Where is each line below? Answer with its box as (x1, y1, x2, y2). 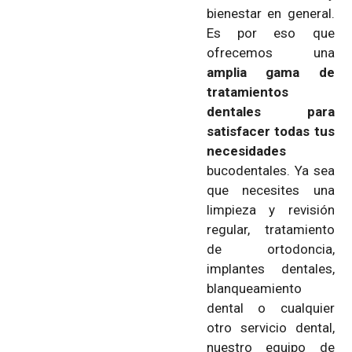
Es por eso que (207, 25, 335, 42)
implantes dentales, (207, 261, 335, 277)
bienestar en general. (207, 5, 335, 22)
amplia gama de (207, 64, 335, 81)
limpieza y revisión (207, 202, 335, 218)
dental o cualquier (207, 300, 335, 317)
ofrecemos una (207, 45, 335, 61)
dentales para (207, 104, 335, 120)
